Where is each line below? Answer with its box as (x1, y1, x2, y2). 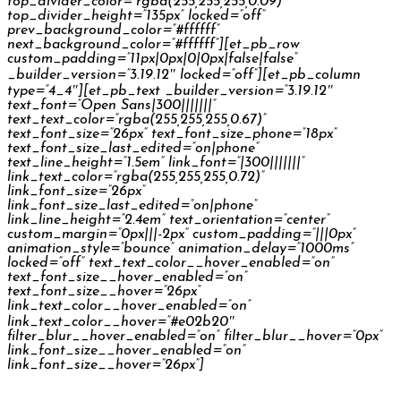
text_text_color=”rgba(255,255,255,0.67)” (7, 112, 266, 127)
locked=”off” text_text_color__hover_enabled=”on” (7, 255, 334, 270)
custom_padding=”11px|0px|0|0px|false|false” (7, 51, 297, 66)
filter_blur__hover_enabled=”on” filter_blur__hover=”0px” (7, 328, 382, 344)
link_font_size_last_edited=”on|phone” (7, 198, 257, 213)
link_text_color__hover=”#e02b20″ (7, 314, 235, 329)
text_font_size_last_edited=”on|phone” (7, 141, 259, 156)
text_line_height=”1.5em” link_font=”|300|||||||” (7, 155, 304, 170)
